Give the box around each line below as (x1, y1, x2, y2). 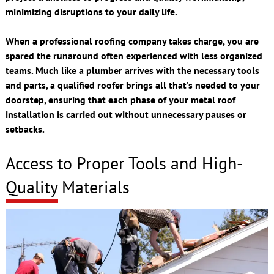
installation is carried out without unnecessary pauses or (5, 108, 246, 120)
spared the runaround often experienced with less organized (5, 49, 262, 62)
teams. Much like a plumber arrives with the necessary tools (5, 64, 259, 76)
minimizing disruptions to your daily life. (5, 5, 177, 18)
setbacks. (5, 122, 45, 135)
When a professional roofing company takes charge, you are (5, 34, 259, 47)
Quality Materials (5, 175, 130, 198)
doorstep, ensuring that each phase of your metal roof (5, 93, 235, 106)
